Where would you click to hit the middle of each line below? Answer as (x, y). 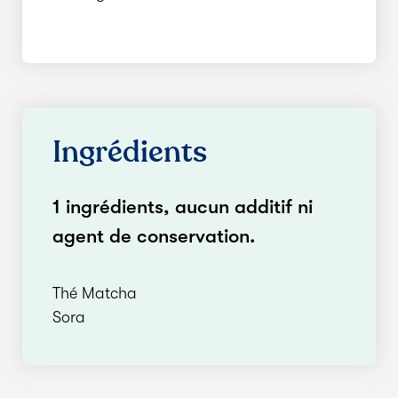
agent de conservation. (154, 236)
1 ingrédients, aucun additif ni (183, 207)
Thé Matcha (95, 293)
